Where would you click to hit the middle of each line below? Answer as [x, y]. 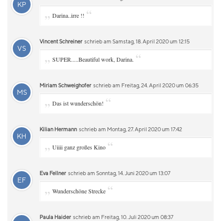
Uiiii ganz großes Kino [79, 147]
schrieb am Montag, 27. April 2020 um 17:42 [130, 129]
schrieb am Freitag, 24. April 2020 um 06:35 [146, 85]
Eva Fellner [53, 173]
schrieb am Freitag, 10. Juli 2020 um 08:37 [123, 217]
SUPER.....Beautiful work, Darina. [93, 59]
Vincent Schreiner [61, 41]
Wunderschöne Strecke [79, 191]
